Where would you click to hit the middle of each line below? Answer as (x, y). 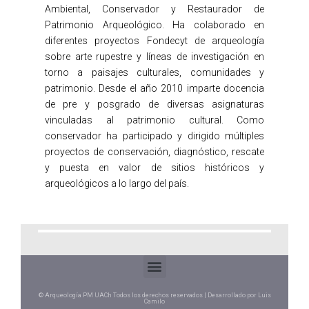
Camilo (154, 301)
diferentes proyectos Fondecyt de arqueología (154, 40)
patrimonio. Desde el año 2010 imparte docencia (154, 88)
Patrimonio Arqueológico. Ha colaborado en (154, 24)
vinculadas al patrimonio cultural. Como (154, 120)
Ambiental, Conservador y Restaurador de (154, 9)
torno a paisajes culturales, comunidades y (154, 72)
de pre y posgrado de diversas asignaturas (154, 104)
